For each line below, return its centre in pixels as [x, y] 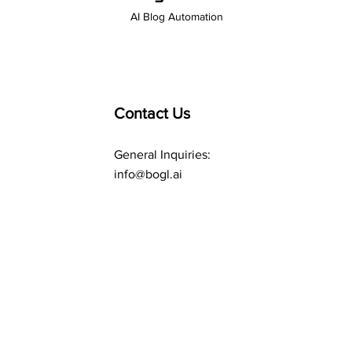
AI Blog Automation [177, 16]
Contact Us [152, 113]
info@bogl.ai [148, 174]
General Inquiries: [162, 154]
